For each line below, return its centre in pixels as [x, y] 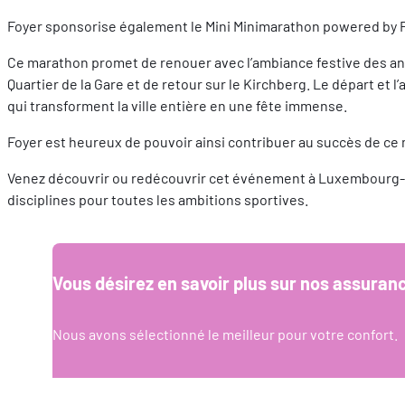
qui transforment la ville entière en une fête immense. [177, 105]
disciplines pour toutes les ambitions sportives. [158, 199]
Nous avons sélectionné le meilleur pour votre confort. [225, 334]
